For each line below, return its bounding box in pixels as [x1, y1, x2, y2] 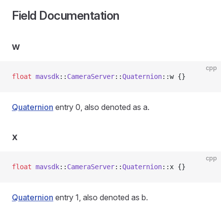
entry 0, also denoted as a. [53, 102, 149, 112]
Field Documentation [12, 8, 119, 23]
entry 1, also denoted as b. [53, 192, 148, 202]
